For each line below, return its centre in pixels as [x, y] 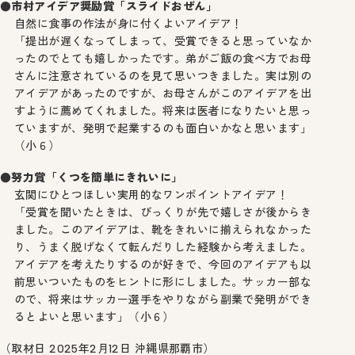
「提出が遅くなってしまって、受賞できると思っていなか [163, 41]
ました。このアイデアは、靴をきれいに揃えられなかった [163, 230]
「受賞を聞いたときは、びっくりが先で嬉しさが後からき [163, 212]
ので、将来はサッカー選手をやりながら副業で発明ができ [163, 300]
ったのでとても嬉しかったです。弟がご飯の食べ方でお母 [163, 59]
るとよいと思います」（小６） [94, 317]
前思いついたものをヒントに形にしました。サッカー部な [163, 282]
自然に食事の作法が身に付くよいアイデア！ [129, 24]
